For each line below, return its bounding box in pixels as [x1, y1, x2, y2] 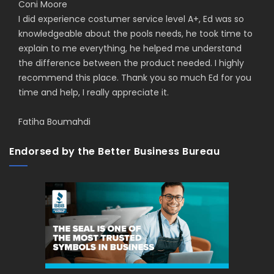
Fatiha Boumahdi [18, 115, 93, 128]
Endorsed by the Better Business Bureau [9, 144, 220, 158]
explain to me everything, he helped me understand [18, 42, 242, 54]
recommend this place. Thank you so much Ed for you [18, 71, 251, 84]
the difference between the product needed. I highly [18, 56, 244, 69]
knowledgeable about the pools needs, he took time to [18, 27, 253, 40]
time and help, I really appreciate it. [18, 86, 169, 98]
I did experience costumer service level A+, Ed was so [18, 12, 244, 25]
